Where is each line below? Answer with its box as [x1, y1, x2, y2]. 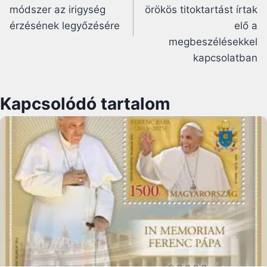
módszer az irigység [10, 3, 105, 15]
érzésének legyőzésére [10, 19, 120, 32]
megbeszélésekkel [169, 35, 257, 48]
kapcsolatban [193, 51, 257, 64]
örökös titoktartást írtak [145, 3, 257, 15]
